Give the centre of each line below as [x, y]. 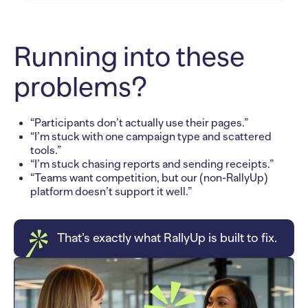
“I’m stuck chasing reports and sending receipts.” [153, 164]
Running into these [129, 56]
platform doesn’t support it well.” [112, 191]
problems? [80, 87]
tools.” [47, 150]
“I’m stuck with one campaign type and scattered [151, 136]
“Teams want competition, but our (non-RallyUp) [149, 178]
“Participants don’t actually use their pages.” [140, 123]
